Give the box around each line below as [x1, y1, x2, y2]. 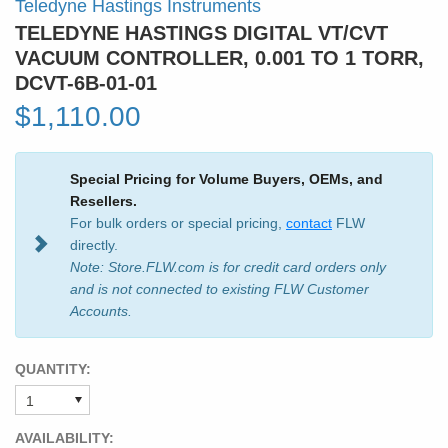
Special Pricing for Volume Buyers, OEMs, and [70, 170, 383, 187]
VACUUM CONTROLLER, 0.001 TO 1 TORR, [15, 46, 424, 69]
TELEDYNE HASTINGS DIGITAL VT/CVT [15, 21, 388, 44]
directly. [70, 236, 118, 253]
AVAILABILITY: [15, 429, 114, 446]
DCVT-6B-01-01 [15, 71, 157, 94]
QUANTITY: [15, 360, 91, 377]
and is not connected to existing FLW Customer [70, 280, 369, 297]
